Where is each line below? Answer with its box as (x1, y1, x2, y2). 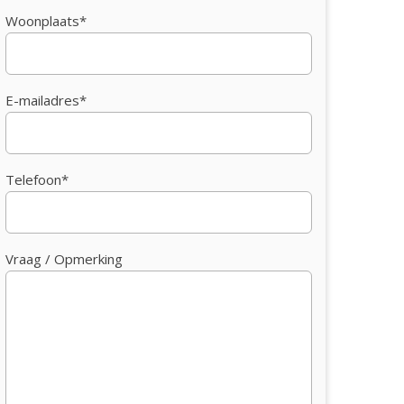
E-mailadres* (5, 91, 87, 109)
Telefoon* (5, 170, 69, 188)
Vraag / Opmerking (5, 250, 123, 268)
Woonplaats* (5, 12, 87, 30)
